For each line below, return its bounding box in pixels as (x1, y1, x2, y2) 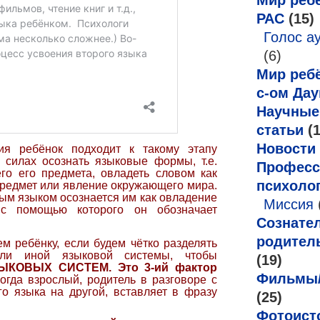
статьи (256, 122, 304, 138)
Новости (256, 141, 316, 156)
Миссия (264, 196, 314, 212)
